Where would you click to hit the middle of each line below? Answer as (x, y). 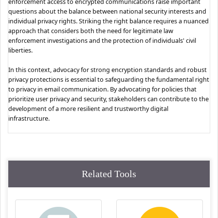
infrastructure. (29, 118)
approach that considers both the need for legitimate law (91, 30)
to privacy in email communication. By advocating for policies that (103, 89)
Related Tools (109, 173)
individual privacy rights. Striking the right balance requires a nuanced (109, 21)
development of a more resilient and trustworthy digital (89, 108)
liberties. (21, 50)
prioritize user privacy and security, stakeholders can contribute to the (109, 99)
